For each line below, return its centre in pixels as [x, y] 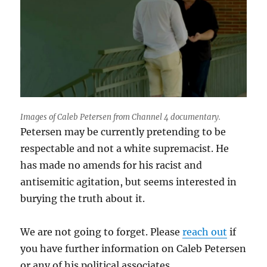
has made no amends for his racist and [111, 165]
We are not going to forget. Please [102, 232]
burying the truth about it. [83, 199]
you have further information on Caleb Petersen [133, 249]
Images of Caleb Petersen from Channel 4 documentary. [121, 117]
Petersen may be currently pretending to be [123, 132]
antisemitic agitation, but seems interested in [129, 182]
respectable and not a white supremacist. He [125, 149]
